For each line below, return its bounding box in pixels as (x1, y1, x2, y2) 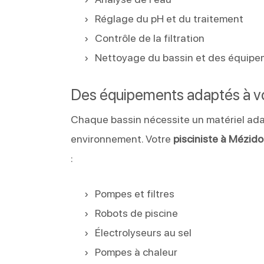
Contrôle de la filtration (95, 31, 205, 44)
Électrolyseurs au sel (95, 226, 192, 239)
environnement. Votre (71, 132, 174, 145)
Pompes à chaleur (95, 245, 178, 258)
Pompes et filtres (95, 187, 175, 200)
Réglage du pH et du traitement (95, 12, 244, 25)
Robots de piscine (95, 206, 179, 219)
